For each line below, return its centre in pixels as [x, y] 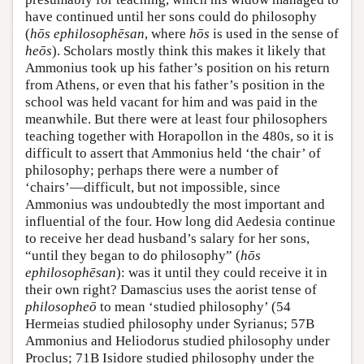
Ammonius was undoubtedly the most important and [175, 205]
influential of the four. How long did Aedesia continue [180, 222]
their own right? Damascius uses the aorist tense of [171, 290]
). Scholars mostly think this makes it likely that [189, 51]
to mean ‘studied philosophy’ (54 [194, 307]
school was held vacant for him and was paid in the [171, 102]
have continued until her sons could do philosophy [171, 17]
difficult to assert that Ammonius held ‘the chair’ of [173, 154]
